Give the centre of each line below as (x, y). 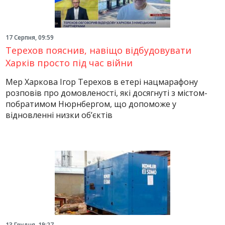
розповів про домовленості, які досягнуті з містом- (107, 93)
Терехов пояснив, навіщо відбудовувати (99, 50)
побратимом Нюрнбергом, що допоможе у (91, 104)
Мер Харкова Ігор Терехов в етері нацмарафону (102, 82)
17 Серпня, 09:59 (30, 37)
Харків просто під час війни (69, 63)
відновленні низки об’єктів (59, 115)
